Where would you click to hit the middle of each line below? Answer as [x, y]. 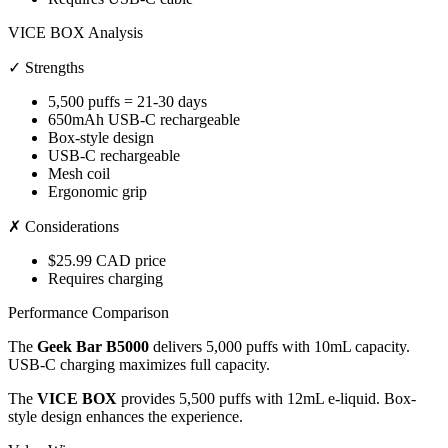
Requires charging [105, 279]
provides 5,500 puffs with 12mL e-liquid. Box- [266, 399]
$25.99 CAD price [107, 261]
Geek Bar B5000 [93, 347]
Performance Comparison [88, 313]
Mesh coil [79, 174]
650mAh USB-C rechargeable [144, 120]
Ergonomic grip [97, 192]
